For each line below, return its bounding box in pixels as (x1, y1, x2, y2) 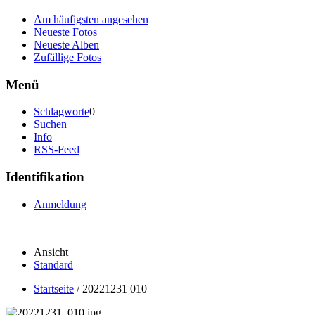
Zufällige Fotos (34, 51, 101, 63)
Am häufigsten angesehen (34, 13, 148, 25)
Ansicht (34, 245, 68, 258)
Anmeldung (34, 198, 86, 210)
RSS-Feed (34, 143, 79, 156)
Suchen (34, 118, 67, 131)
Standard (34, 258, 73, 271)
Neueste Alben (34, 38, 99, 51)
